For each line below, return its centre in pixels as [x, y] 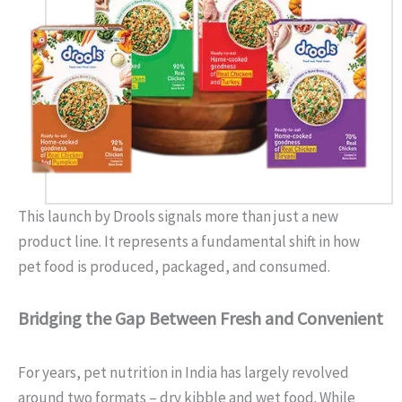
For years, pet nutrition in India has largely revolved [184, 372]
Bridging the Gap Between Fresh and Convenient [201, 318]
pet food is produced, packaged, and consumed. [174, 266]
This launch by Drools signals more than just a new [178, 216]
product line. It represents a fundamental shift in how [189, 241]
